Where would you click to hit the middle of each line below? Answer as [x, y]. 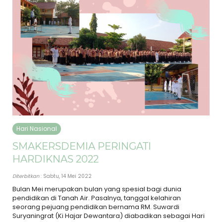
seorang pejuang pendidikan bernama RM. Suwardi [96, 207]
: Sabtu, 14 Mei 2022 [65, 176]
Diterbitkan [26, 176]
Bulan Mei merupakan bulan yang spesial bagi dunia [97, 189]
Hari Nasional [37, 128]
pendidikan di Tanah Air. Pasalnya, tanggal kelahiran [97, 198]
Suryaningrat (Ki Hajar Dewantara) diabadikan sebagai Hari [109, 216]
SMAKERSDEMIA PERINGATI [82, 146]
